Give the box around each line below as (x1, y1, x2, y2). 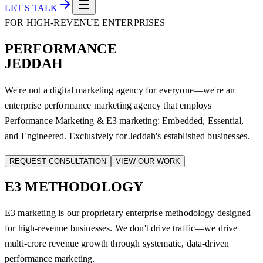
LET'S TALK (5, 2, 58, 13)
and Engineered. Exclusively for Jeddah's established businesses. (5, 130, 250, 141)
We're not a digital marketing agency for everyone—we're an (5, 85, 235, 95)
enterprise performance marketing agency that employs (5, 100, 212, 110)
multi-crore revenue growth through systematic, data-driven (5, 238, 230, 249)
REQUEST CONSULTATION (9, 156, 106, 166)
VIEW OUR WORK (116, 156, 180, 166)
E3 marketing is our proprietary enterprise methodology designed (5, 208, 251, 218)
